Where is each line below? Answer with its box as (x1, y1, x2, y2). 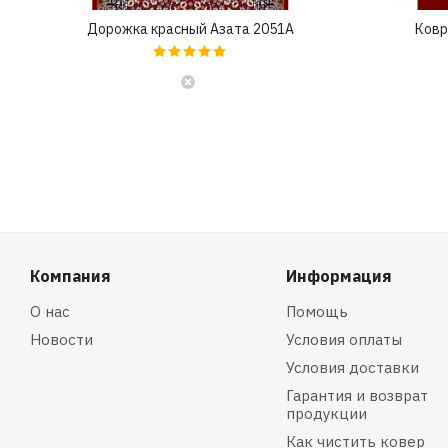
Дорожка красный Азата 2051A (87, 20, 294, 39)
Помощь (285, 302, 348, 322)
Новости (30, 330, 93, 350)
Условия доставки (285, 358, 419, 378)
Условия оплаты (285, 330, 402, 350)
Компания (30, 266, 111, 287)
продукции (285, 404, 367, 424)
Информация (285, 266, 392, 287)
